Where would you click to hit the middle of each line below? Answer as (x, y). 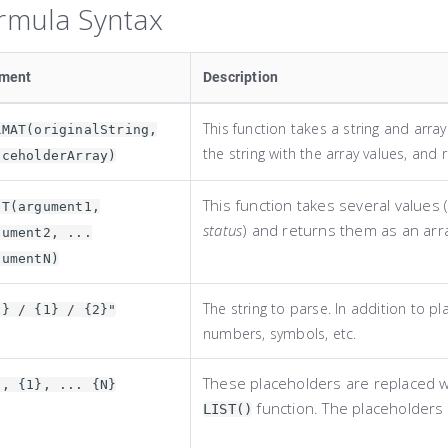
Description (241, 76)
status (223, 229)
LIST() (228, 408)
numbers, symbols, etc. (280, 333)
